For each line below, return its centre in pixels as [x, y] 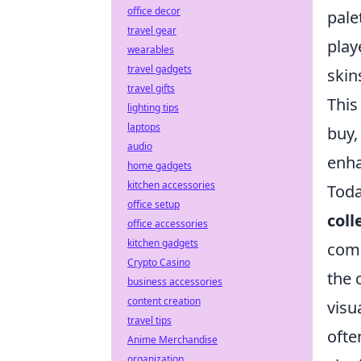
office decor [154, 11]
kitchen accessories [171, 185]
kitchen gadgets [163, 243]
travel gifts [151, 88]
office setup [154, 204]
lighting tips [153, 108]
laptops [144, 127]
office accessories [168, 224]
